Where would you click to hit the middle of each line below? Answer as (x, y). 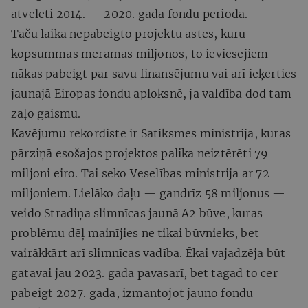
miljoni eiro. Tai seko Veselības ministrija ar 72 (140, 173)
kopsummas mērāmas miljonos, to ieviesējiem (140, 53)
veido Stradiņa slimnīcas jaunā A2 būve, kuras (137, 213)
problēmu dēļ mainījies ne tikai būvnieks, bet (135, 233)
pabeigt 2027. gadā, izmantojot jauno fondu (132, 293)
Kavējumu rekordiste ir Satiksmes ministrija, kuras (151, 133)
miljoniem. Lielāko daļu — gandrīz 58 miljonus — (148, 193)
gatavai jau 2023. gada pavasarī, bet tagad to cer (144, 273)
